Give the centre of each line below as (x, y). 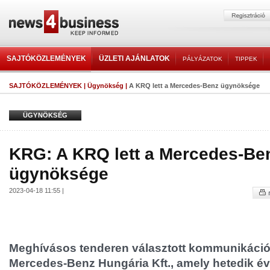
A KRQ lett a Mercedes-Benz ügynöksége (194, 86)
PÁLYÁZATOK (202, 59)
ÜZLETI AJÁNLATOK (134, 58)
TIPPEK (246, 59)
